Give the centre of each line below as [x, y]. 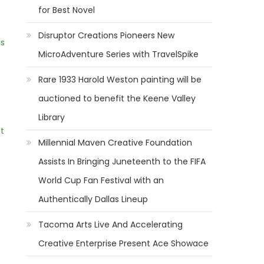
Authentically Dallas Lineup [93, 199]
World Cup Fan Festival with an [101, 180]
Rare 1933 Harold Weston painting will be [120, 80]
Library [52, 117]
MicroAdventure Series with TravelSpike [119, 54]
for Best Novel [67, 10]
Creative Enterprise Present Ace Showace [124, 243]
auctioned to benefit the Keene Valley [117, 98]
